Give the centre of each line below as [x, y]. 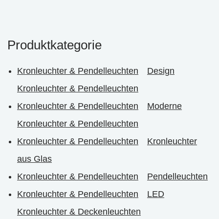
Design [161, 71]
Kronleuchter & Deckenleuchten [79, 212]
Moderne [164, 106]
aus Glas [34, 159]
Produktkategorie [55, 45]
